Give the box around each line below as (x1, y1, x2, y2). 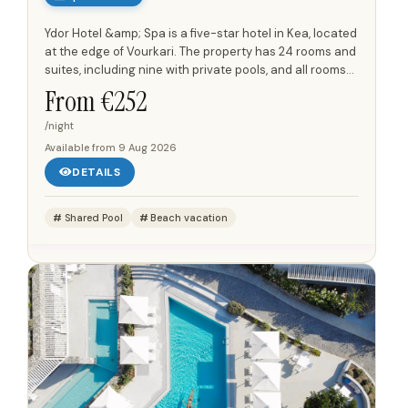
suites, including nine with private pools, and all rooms (45, 62, 346, 78)
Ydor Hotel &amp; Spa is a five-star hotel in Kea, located (45, 25, 357, 42)
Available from (45, 141, 118, 155)
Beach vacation (150, 211, 228, 225)
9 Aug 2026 (118, 141, 177, 155)
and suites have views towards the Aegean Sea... (45, 80, 321, 97)
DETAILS (72, 165, 121, 180)
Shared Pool (64, 211, 123, 225)
